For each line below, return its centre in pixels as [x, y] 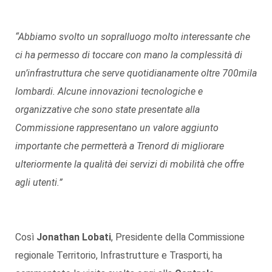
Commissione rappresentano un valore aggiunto [117, 127]
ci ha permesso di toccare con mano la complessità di [129, 55]
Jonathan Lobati [74, 237]
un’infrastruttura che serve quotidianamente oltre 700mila [136, 73]
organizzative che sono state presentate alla [107, 109]
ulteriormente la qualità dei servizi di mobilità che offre [130, 164]
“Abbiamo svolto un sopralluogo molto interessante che [133, 36]
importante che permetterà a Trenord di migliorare [120, 146]
